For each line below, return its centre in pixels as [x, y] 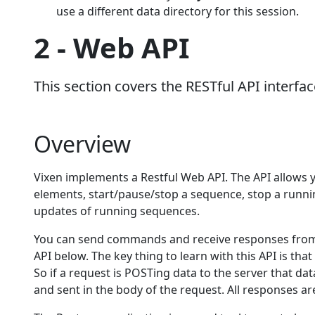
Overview [82, 144]
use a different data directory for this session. [178, 11]
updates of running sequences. [117, 211]
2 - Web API [112, 47]
